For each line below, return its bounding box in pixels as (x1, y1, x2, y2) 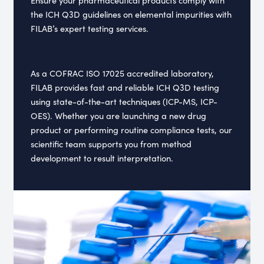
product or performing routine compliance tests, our (31, 123, 233, 136)
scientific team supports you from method (31, 137, 192, 150)
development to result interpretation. (31, 151, 174, 164)
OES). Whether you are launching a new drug (31, 109, 207, 121)
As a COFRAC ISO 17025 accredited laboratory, (31, 67, 214, 79)
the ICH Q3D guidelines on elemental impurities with (31, 8, 232, 20)
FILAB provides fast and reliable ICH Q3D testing (31, 81, 220, 93)
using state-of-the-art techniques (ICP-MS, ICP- (31, 95, 218, 107)
